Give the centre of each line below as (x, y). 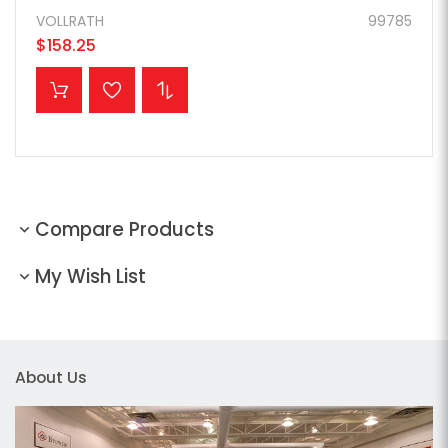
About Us (51, 378)
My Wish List (90, 277)
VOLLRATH (70, 21)
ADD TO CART (138, 77)
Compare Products (124, 230)
